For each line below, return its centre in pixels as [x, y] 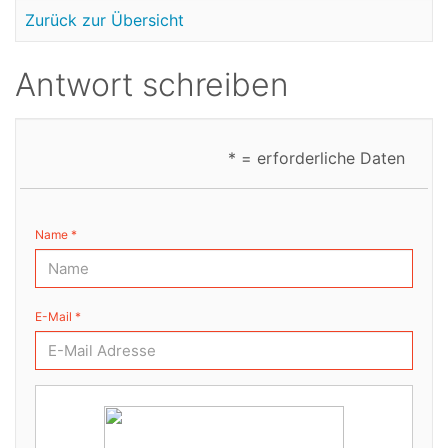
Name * [56, 234]
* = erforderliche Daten [316, 157]
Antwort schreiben [152, 84]
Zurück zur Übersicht [104, 20]
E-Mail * [58, 316]
